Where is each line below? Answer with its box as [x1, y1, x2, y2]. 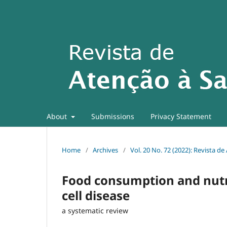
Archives [93, 145, 118, 155]
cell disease [62, 186, 130, 204]
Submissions [91, 111, 134, 121]
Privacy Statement [150, 111, 211, 121]
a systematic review [62, 205, 128, 215]
